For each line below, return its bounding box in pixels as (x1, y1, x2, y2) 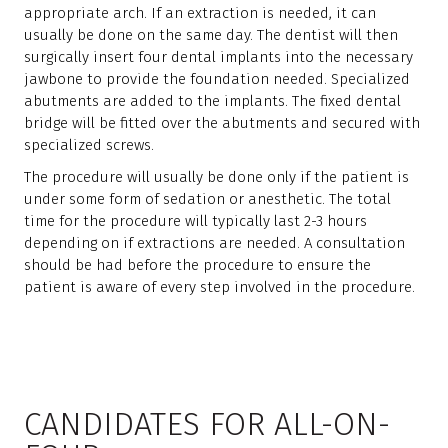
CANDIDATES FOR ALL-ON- (24, 405, 390, 443)
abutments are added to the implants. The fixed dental (24, 92, 401, 110)
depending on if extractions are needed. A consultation (24, 234, 405, 252)
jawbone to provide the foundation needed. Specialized (24, 70, 410, 88)
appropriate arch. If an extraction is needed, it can (24, 4, 376, 22)
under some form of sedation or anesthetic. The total (24, 190, 391, 208)
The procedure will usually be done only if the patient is (24, 168, 409, 186)
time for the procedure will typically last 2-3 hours (24, 212, 367, 230)
